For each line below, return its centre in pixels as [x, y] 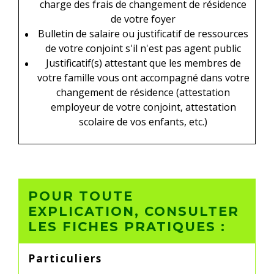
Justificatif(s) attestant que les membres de [143, 63]
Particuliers [65, 258]
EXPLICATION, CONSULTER [134, 211]
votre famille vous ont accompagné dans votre [143, 77]
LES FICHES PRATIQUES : [127, 226]
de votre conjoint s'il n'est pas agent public [143, 48]
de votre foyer [143, 19]
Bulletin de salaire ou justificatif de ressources [143, 33]
